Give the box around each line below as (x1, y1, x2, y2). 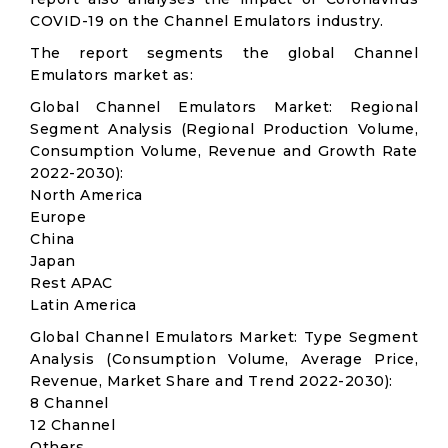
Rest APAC (30, 274, 113, 292)
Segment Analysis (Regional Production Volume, (30, 120, 418, 138)
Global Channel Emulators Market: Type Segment (30, 328, 418, 346)
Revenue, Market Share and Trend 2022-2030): (30, 372, 393, 390)
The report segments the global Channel (30, 44, 418, 62)
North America (30, 186, 143, 204)
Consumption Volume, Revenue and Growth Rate (30, 142, 418, 160)
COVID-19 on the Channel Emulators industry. (30, 12, 384, 30)
